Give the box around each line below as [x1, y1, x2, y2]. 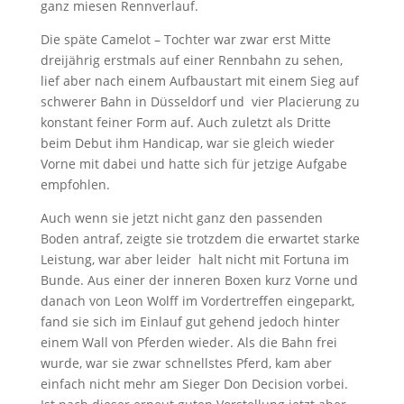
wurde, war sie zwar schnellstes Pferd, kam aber [40, 354, 332, 372]
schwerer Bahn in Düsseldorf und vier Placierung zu [40, 93, 360, 111]
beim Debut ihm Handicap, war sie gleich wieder [40, 134, 335, 152]
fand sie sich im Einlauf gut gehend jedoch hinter [40, 313, 340, 331]
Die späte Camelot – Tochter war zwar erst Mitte [40, 31, 331, 49]
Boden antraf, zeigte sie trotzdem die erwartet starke [40, 230, 360, 248]
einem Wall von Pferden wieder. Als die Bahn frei [40, 334, 337, 352]
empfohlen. [40, 176, 110, 194]
